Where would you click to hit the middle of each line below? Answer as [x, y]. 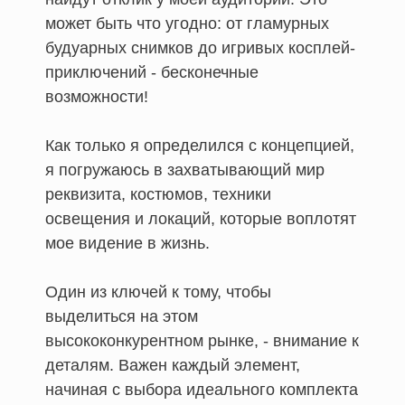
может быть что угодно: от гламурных [187, 23]
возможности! [97, 96]
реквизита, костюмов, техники [158, 194]
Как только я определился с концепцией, [200, 145]
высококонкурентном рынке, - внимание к [202, 340]
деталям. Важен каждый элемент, [173, 365]
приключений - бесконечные [152, 72]
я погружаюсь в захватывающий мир [185, 170]
